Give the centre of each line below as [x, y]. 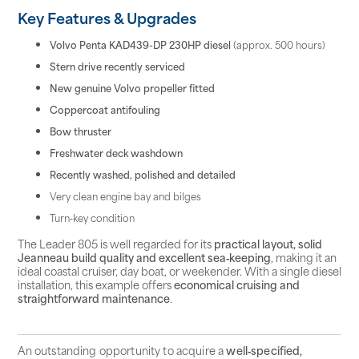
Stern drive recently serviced [117, 66]
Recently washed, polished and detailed [142, 174]
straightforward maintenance [93, 298]
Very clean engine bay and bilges [125, 196]
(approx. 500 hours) [278, 44]
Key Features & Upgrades [107, 17]
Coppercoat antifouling [105, 109]
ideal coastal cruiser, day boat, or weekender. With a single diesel [179, 271]
